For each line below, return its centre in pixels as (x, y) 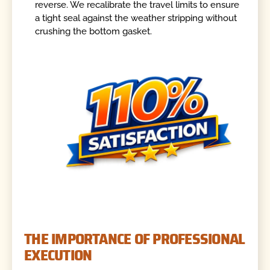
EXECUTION (58, 255)
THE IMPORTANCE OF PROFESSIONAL (135, 238)
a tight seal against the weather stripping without (136, 18)
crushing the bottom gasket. (94, 31)
